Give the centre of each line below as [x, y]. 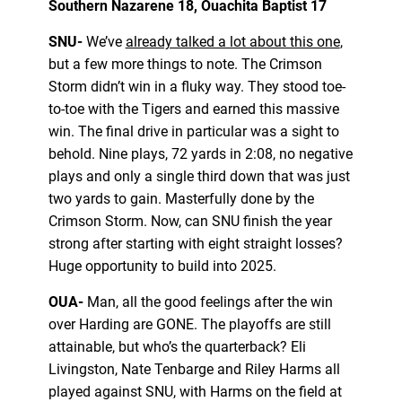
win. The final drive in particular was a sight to [193, 131]
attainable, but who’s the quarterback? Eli [177, 346]
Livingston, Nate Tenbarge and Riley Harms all [194, 369]
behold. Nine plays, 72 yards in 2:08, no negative [200, 153]
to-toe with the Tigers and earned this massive [193, 109]
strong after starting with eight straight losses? [195, 243]
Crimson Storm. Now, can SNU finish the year [190, 221]
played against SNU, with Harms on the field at [195, 391]
